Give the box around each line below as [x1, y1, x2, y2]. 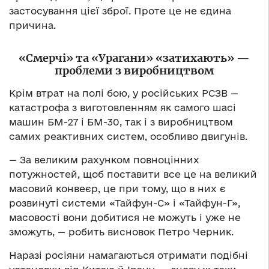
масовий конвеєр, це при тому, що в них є [9, 183, 226, 194]
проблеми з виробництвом [55, 63, 214, 77]
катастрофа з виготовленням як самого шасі [9, 101, 236, 113]
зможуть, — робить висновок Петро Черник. [9, 226, 234, 237]
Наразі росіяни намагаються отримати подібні [9, 249, 248, 261]
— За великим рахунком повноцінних [9, 154, 199, 165]
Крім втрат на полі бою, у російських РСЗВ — [9, 87, 238, 98]
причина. [9, 19, 56, 31]
